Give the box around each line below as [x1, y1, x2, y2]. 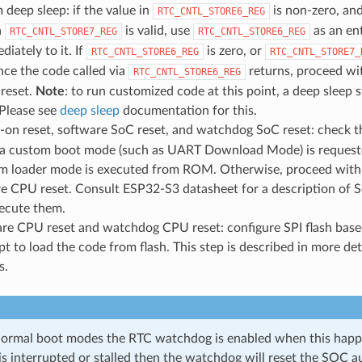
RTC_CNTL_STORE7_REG [9, 25, 117, 37]
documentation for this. [119, 103, 257, 117]
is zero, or [203, 44, 265, 57]
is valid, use [121, 23, 193, 37]
